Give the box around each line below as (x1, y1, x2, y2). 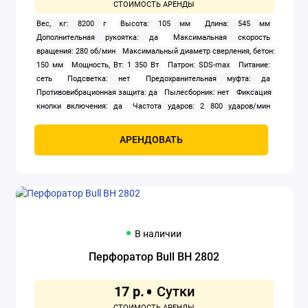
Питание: (238, 60, 270, 70)
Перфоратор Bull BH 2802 (89, 250, 219, 264)
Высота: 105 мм (120, 19, 191, 29)
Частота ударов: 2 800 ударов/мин (133, 102, 271, 111)
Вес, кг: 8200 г (36, 19, 107, 29)
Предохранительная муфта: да (146, 74, 271, 84)
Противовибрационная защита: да (36, 88, 157, 98)
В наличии (134, 228, 181, 240)
